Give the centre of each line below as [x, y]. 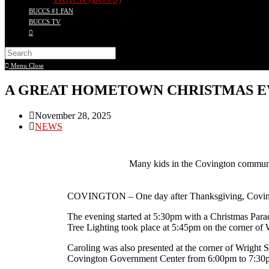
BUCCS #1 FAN [51, 11]
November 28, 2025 [73, 115]
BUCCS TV [45, 22]
